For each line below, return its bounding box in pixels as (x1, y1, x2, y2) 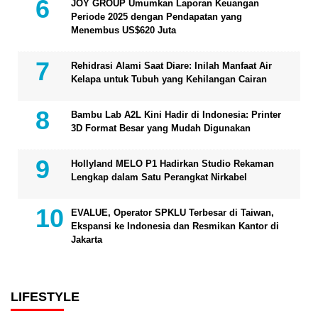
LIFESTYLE (11, 289, 79, 304)
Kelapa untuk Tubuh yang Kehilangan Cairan (71, 73, 267, 84)
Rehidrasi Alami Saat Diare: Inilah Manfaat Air (71, 60, 272, 71)
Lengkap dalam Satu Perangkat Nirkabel (71, 171, 247, 182)
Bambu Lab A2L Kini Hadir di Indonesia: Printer (71, 109, 281, 120)
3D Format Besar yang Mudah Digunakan (71, 122, 251, 133)
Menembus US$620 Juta (71, 24, 176, 35)
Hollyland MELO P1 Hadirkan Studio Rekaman (71, 158, 274, 169)
